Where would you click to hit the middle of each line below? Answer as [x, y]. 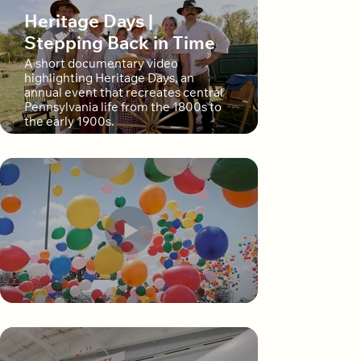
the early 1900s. [69, 122]
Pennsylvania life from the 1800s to [123, 108]
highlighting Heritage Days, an [109, 79]
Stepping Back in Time [120, 45]
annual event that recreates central [124, 93]
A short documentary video [101, 64]
